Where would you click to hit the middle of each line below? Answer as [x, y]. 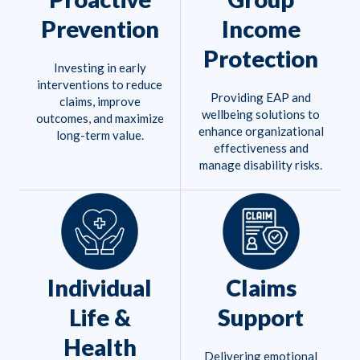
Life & [100, 317]
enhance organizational [261, 131]
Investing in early [100, 68]
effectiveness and [261, 148]
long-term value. [100, 135]
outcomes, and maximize [100, 119]
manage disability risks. [261, 165]
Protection [261, 59]
